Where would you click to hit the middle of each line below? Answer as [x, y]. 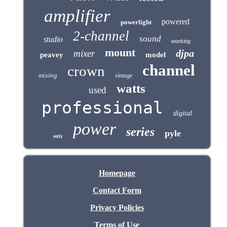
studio [53, 39]
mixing [48, 75]
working [181, 41]
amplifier [78, 16]
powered [176, 21]
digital [183, 113]
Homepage [117, 173]
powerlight [136, 22]
